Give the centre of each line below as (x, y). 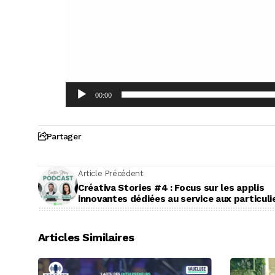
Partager (64, 136)
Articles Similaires (86, 237)
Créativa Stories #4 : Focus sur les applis (171, 188)
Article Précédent (111, 174)
